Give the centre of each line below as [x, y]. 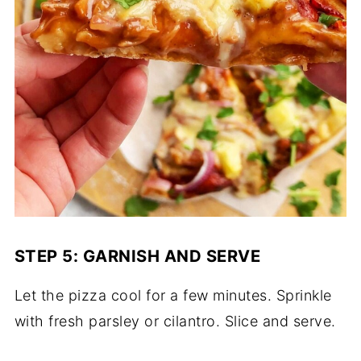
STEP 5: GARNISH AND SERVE [137, 256]
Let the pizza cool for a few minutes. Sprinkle [173, 296]
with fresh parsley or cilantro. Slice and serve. [175, 322]
